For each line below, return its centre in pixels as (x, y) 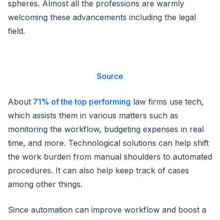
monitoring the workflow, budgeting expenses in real (106, 129)
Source (110, 76)
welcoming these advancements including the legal (102, 17)
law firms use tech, (167, 102)
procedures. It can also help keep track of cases (98, 171)
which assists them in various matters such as (93, 116)
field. (16, 31)
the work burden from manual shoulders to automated (110, 157)
